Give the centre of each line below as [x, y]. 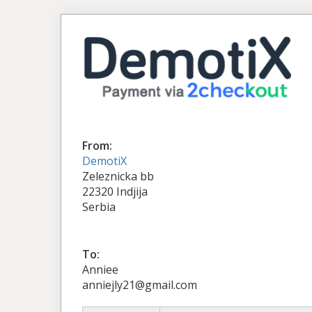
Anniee [100, 269]
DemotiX [104, 161]
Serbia [99, 206]
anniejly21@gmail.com [140, 284]
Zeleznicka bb [118, 176]
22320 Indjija [115, 191]
